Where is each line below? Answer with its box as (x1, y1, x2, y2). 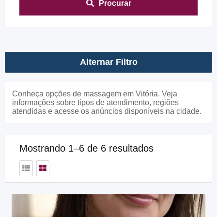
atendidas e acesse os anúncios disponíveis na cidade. (12, 107, 201, 115)
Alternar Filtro (79, 57, 138, 67)
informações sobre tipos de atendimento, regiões (12, 98, 179, 107)
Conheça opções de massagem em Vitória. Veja (12, 90, 177, 98)
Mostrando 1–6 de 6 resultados (19, 143, 154, 154)
